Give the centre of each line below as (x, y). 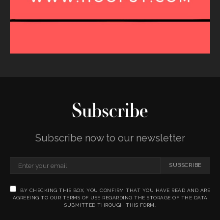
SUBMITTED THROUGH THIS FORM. (110, 205)
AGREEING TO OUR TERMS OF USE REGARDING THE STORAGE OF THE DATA (110, 197)
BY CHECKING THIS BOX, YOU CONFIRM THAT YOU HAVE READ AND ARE (115, 190)
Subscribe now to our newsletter (110, 138)
